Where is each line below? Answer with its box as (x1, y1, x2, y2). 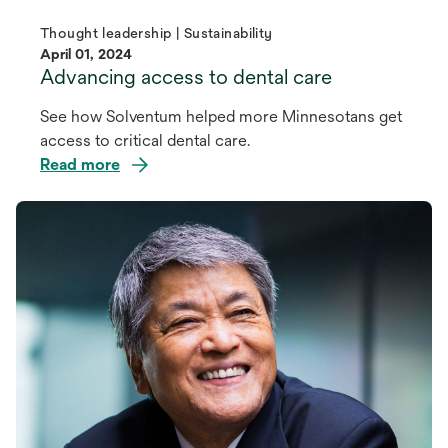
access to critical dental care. (40, 131, 250, 151)
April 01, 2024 (40, 46, 132, 63)
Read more (40, 155, 120, 175)
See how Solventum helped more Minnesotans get (40, 107, 402, 127)
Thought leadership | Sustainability (40, 25, 273, 42)
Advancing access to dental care (40, 65, 332, 89)
